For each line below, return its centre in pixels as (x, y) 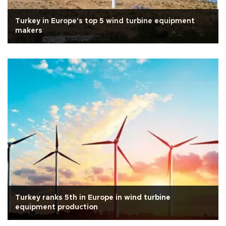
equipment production (56, 208)
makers (29, 31)
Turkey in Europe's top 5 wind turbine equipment (105, 21)
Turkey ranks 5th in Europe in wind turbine (93, 198)
